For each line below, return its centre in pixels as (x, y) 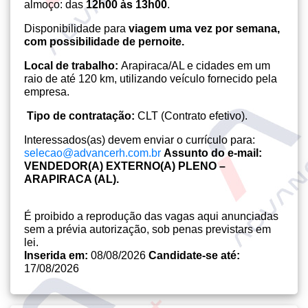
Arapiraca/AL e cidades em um (196, 66)
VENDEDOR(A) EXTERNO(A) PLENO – (125, 166)
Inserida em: (57, 255)
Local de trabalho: (73, 66)
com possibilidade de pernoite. (104, 42)
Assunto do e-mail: (213, 153)
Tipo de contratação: (81, 116)
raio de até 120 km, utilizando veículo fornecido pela (151, 79)
